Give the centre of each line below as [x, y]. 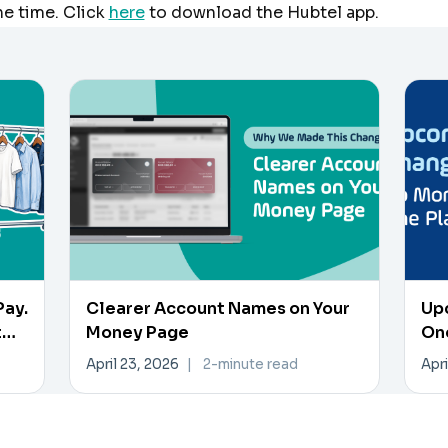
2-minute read [250, 364]
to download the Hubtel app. [263, 12]
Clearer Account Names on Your [217, 308]
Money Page [138, 332]
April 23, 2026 [132, 364]
